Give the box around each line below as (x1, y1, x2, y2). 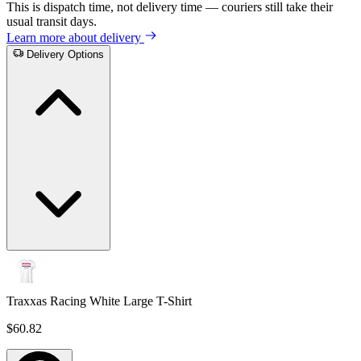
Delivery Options (27, 48, 105, 61)
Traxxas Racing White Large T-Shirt (6, 294, 192, 309)
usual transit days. (6, 15, 97, 29)
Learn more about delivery (6, 31, 144, 45)
